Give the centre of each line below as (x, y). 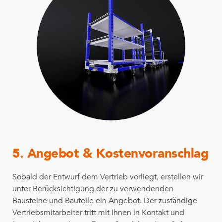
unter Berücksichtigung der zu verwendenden (93, 189)
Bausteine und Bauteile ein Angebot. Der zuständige (105, 200)
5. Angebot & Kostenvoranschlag (110, 153)
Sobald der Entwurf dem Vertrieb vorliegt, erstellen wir (108, 177)
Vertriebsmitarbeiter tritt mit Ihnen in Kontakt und (98, 212)
